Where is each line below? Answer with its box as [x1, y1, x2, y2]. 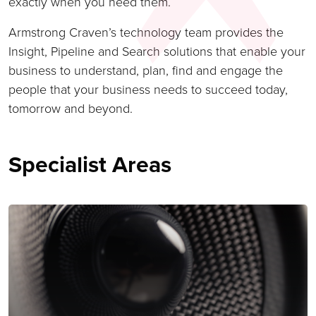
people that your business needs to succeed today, [8, 80, 288, 99]
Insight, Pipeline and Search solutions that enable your [8, 42, 305, 61]
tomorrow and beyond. [8, 99, 133, 118]
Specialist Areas [8, 147, 171, 181]
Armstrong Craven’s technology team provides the [8, 23, 284, 42]
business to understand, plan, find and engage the [8, 61, 283, 80]
